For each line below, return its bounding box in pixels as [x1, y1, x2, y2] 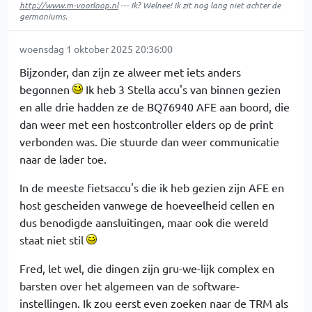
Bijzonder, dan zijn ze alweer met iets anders [19, 65, 241, 79]
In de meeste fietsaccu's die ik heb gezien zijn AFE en [19, 180, 284, 194]
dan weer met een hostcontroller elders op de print [19, 117, 273, 131]
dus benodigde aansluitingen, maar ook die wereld [19, 215, 268, 229]
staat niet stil [19, 233, 86, 247]
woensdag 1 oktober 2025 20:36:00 [19, 42, 173, 55]
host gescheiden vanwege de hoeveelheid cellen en [19, 198, 274, 212]
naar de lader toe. [19, 152, 107, 166]
